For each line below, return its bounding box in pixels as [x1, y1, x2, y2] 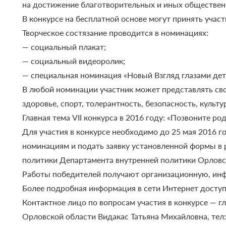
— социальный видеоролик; [22, 56, 126, 66]
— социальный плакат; [22, 42, 106, 52]
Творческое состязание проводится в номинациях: [22, 28, 209, 38]
